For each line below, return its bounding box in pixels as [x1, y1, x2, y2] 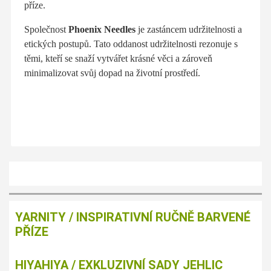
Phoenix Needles [68, 24, 135, 34]
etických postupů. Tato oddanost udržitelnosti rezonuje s [24, 38, 238, 49]
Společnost [24, 24, 68, 34]
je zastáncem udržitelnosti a [135, 24, 242, 34]
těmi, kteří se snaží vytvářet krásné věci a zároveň [24, 53, 212, 64]
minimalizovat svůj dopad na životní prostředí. [24, 67, 200, 78]
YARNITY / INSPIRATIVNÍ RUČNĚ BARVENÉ [15, 210, 250, 225]
